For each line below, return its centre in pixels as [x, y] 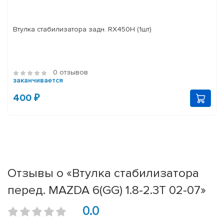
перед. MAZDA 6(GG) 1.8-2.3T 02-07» [107, 190]
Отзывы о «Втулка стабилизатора [103, 173]
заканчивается [38, 80]
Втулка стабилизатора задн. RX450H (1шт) [82, 29]
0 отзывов [70, 72]
